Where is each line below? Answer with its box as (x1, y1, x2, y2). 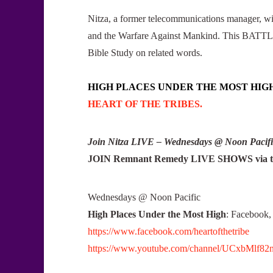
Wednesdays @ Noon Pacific (88, 191, 200, 202)
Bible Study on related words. (88, 47, 202, 58)
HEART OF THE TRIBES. (88, 98, 202, 109)
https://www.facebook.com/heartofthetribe (88, 225, 249, 236)
